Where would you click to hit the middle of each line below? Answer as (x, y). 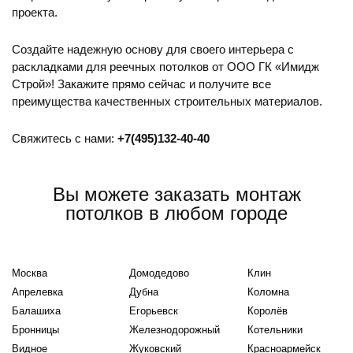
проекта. (35, 12)
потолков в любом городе (176, 213)
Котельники (275, 330)
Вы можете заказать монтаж (176, 194)
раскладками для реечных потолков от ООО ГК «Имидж (165, 67)
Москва (30, 273)
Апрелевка (37, 292)
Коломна (268, 292)
